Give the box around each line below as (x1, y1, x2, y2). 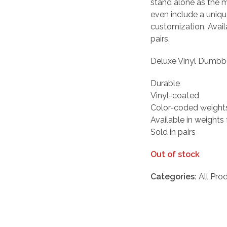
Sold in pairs (150, 127, 196, 137)
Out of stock (150, 149, 200, 159)
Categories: (150, 171, 199, 181)
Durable (150, 78, 180, 88)
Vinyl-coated (150, 90, 199, 100)
